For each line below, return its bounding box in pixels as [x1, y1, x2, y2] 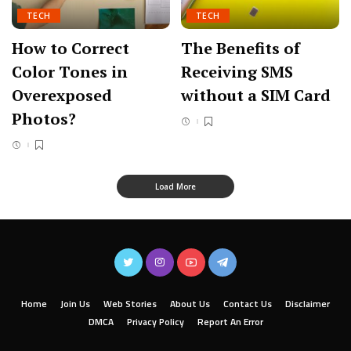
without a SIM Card [181, 85, 331, 107]
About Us [170, 296, 210, 311]
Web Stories [103, 296, 157, 311]
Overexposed [12, 85, 112, 107]
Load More [155, 180, 196, 192]
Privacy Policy [126, 314, 184, 329]
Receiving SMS [181, 61, 293, 83]
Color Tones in [12, 61, 128, 83]
